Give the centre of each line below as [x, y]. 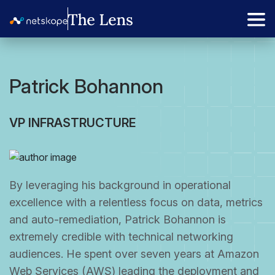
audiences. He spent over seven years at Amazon [134, 254]
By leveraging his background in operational [120, 185]
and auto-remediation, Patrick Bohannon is [118, 219]
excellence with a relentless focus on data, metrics [136, 202]
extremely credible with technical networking [121, 236]
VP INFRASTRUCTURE [73, 123]
